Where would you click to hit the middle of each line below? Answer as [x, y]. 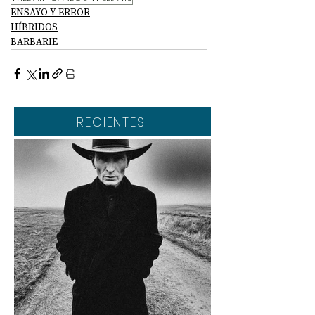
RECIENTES [111, 122]
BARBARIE [34, 41]
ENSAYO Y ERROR [50, 12]
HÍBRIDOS [34, 27]
